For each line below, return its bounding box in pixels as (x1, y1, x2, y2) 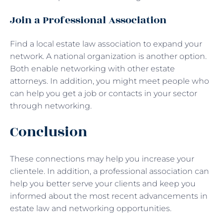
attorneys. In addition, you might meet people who (10, 76, 209, 86)
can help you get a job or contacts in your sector (10, 88, 197, 98)
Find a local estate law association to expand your (10, 39, 202, 49)
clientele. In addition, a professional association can (10, 166, 209, 176)
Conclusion (10, 121, 87, 143)
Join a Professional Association (10, 12, 166, 28)
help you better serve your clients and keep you (10, 178, 196, 188)
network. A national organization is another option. (10, 51, 207, 61)
